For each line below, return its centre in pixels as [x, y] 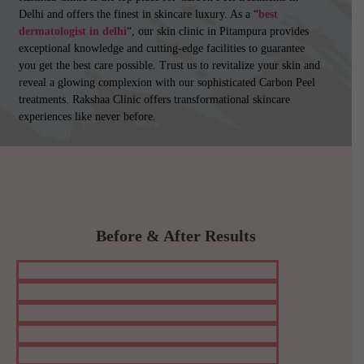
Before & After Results [176, 236]
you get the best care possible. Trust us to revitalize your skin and [169, 66]
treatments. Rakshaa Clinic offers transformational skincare [154, 100]
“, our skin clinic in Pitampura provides [218, 32]
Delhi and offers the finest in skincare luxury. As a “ [139, 15]
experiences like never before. [87, 117]
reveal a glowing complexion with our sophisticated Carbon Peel [167, 83]
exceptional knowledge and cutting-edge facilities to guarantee [162, 49]
